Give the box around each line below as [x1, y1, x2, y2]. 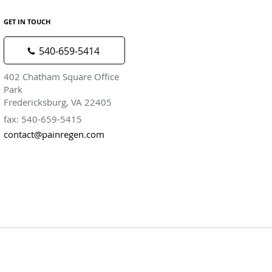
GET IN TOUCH [4, 16, 50, 26]
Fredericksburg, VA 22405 [4, 95, 112, 108]
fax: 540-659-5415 [4, 112, 82, 125]
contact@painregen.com [4, 127, 104, 140]
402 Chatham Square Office [4, 70, 119, 83]
